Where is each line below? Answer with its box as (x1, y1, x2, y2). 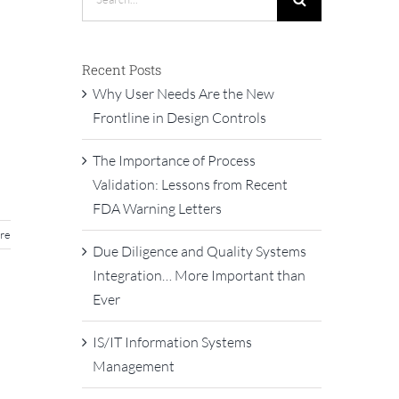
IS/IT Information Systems (92, 333, 252, 351)
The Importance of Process (92, 151, 256, 169)
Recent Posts (81, 60, 161, 78)
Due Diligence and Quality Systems (92, 242, 306, 260)
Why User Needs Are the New (92, 85, 274, 102)
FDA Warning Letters (92, 199, 222, 217)
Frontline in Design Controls (92, 109, 266, 126)
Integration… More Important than (92, 266, 305, 284)
